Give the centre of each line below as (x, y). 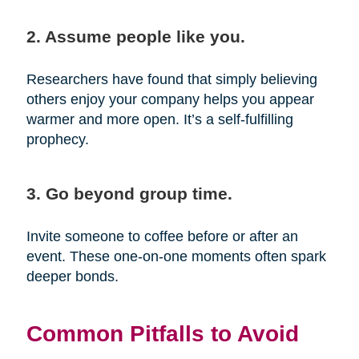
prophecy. (57, 140)
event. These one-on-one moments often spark (176, 257)
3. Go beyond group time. (129, 194)
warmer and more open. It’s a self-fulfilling (159, 120)
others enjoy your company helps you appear (170, 100)
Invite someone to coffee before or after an (162, 237)
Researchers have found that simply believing (171, 80)
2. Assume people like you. (135, 37)
